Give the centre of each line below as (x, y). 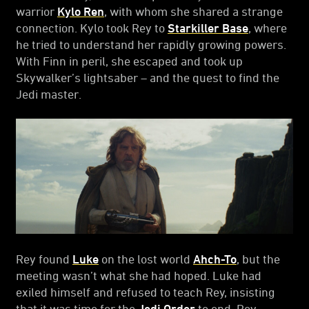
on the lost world (146, 259)
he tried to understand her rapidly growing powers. (151, 44)
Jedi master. (49, 93)
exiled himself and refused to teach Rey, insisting (146, 292)
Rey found (44, 259)
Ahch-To (215, 259)
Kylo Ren (81, 11)
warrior (37, 11)
